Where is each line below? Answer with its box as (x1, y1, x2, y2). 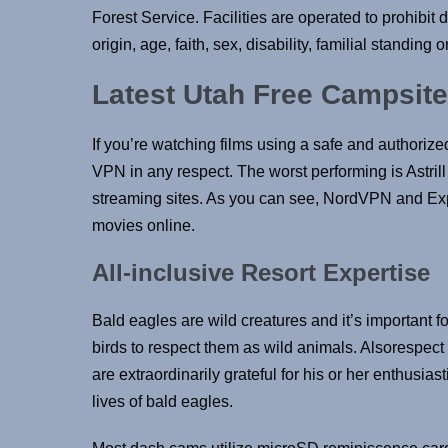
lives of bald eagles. (92, 393, 233, 411)
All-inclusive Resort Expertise (92, 259, 430, 287)
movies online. (92, 217, 195, 235)
